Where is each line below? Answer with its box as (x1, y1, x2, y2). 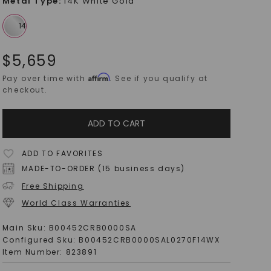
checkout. (2, 85, 48, 95)
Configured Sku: (2, 235, 79, 245)
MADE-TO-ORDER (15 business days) (21, 163, 186, 174)
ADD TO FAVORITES (21, 148, 103, 158)
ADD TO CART (88, 117, 146, 129)
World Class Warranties (21, 197, 131, 208)
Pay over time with (2, 73, 89, 83)
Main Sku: (2, 223, 49, 233)
